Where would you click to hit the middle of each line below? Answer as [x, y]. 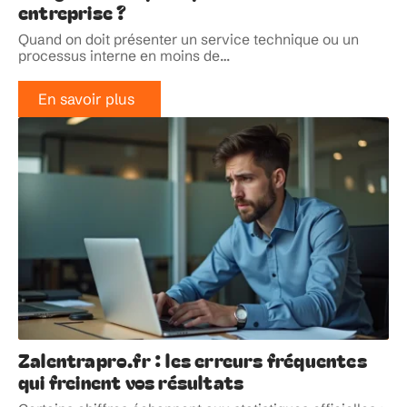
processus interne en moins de [119, 56]
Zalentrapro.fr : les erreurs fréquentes [193, 359]
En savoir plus [86, 99]
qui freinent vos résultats [131, 381]
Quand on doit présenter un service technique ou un [189, 40]
